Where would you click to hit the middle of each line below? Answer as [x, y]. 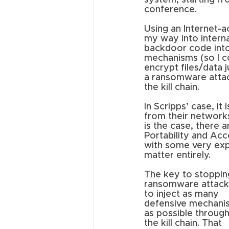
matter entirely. [177, 156]
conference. [172, 10]
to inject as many [183, 194]
